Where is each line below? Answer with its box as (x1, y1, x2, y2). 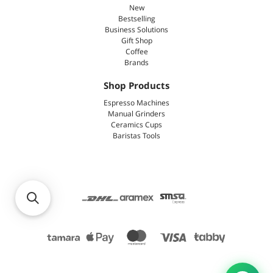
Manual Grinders (108, 108, 165, 121)
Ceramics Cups (111, 119, 162, 132)
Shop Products (104, 79, 169, 94)
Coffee (125, 46, 148, 58)
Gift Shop (121, 35, 152, 48)
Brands (124, 57, 149, 69)
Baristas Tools (113, 130, 160, 143)
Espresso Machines (104, 97, 169, 110)
